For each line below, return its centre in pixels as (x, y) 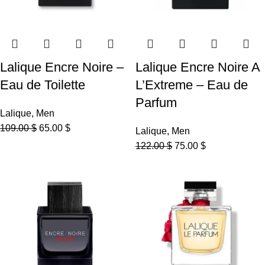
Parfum (156, 103)
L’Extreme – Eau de (192, 85)
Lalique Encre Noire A (198, 67)
